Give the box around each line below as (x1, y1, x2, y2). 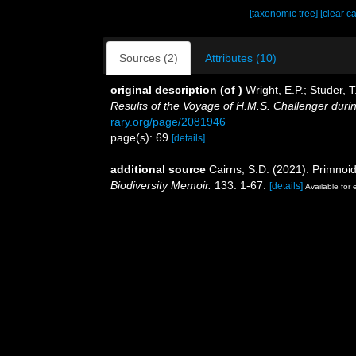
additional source (110, 163, 206, 176)
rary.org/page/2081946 (110, 115, 226, 128)
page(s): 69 (110, 131, 172, 144)
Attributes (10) (205, 52, 277, 64)
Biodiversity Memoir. (110, 179, 211, 192)
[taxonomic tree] (250, 8, 321, 19)
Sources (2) (119, 52, 178, 64)
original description (110, 83, 217, 96)
